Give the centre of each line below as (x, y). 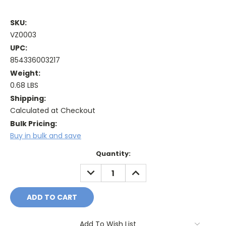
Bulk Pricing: (34, 124)
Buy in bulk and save (46, 136)
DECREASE (102, 169)
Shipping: (28, 99)
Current (24, 154)
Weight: (25, 73)
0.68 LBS (24, 86)
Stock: (22, 163)
